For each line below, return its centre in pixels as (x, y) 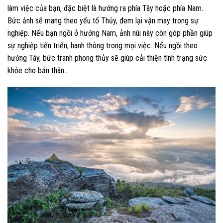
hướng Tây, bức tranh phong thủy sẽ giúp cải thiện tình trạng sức (107, 58)
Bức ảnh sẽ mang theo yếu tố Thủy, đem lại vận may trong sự (103, 20)
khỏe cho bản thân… (38, 70)
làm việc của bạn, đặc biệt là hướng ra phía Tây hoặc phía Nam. (105, 8)
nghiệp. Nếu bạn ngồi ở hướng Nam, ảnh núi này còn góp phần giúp (110, 33)
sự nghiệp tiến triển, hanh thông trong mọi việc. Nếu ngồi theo (103, 45)
